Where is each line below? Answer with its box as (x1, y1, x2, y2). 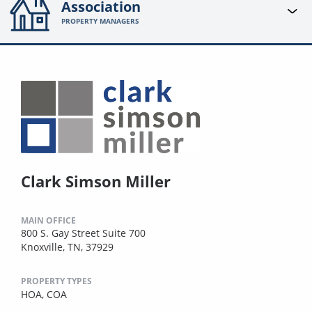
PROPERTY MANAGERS (61, 16, 140, 26)
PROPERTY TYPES (21, 274, 92, 287)
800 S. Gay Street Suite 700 (21, 226, 146, 240)
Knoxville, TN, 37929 (21, 240, 114, 253)
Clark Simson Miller (21, 170, 171, 192)
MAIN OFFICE (21, 214, 76, 226)
